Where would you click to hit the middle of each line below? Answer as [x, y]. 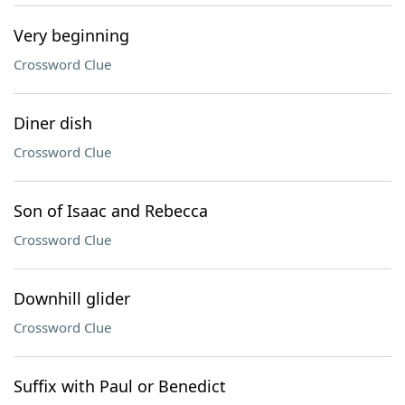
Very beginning [71, 35]
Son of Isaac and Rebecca [111, 211]
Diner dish [53, 123]
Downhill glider [72, 298]
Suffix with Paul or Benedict [120, 386]
